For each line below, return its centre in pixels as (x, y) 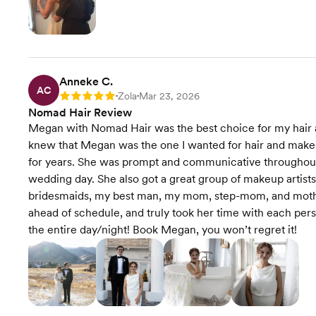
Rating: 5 (79, 97)
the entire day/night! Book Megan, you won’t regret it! (163, 230)
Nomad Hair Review (80, 113)
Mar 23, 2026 (169, 96)
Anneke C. (86, 81)
